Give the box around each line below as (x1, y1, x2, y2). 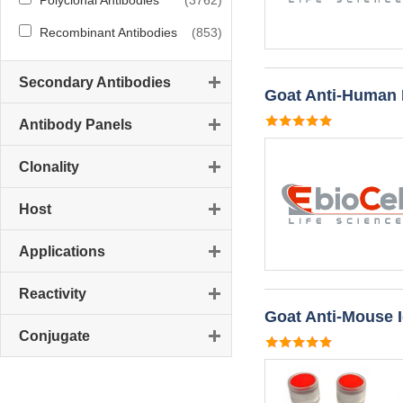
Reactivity (19, 286, 86, 301)
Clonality (19, 159, 79, 175)
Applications (19, 244, 105, 259)
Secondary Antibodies (19, 75, 171, 90)
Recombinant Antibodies (40, 25, 177, 40)
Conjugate (19, 328, 90, 344)
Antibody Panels (19, 117, 132, 132)
